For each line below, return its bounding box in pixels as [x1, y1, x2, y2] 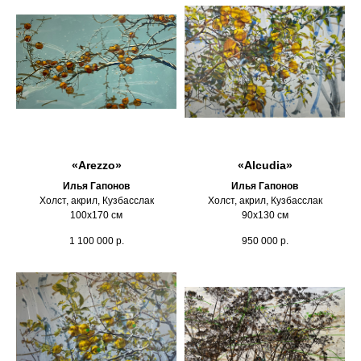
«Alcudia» [237, 159, 293, 172]
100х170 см [70, 210, 122, 222]
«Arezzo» [71, 159, 122, 172]
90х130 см [241, 210, 288, 222]
